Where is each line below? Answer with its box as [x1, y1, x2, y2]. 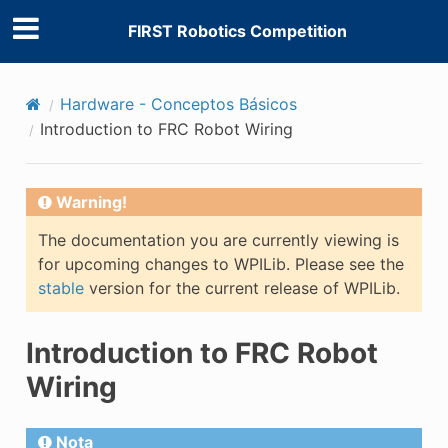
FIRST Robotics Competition [127, 21, 347, 42]
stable [37, 277, 84, 298]
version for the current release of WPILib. [83, 277, 400, 298]
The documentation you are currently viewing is [37, 229, 399, 250]
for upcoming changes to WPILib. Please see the [37, 253, 404, 274]
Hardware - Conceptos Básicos [59, 93, 297, 114]
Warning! [55, 191, 127, 212]
